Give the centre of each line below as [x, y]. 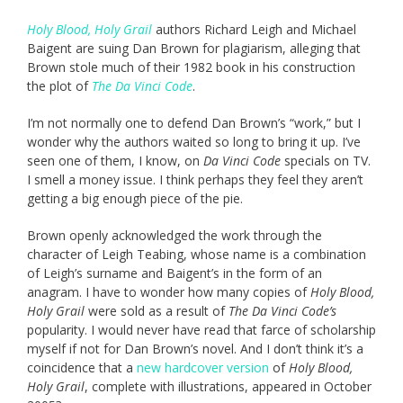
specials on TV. [326, 161]
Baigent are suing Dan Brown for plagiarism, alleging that [194, 49]
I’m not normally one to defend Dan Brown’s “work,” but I [194, 123]
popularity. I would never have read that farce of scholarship [201, 330]
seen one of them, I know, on [115, 161]
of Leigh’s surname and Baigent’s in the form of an [175, 273]
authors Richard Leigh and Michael [254, 30]
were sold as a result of [157, 311]
